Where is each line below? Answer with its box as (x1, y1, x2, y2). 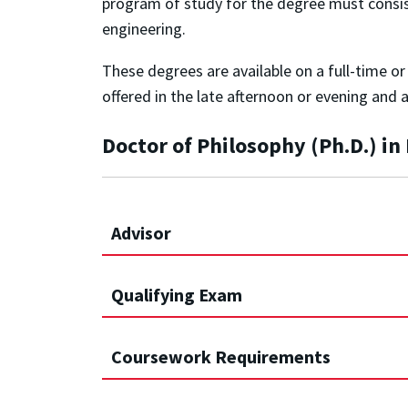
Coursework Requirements (111, 345, 331, 369)
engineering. (102, 18, 186, 40)
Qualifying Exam (111, 283, 242, 307)
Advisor (111, 221, 171, 245)
